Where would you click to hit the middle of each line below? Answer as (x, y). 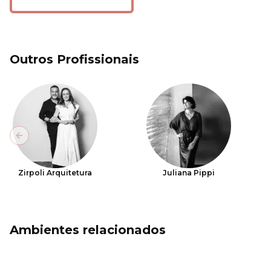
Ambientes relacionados (88, 230)
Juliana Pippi (189, 173)
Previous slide (51, 141)
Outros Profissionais (74, 59)
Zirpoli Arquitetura (55, 173)
